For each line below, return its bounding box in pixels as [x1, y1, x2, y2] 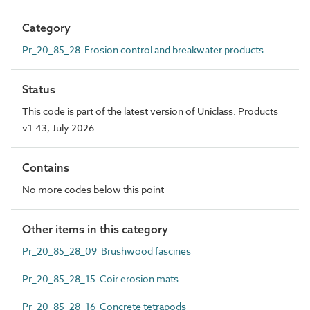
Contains [22, 160, 69, 174]
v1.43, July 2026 [22, 120, 94, 134]
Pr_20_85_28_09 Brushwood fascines [22, 244, 191, 257]
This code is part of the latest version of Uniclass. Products [22, 104, 278, 118]
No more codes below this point [22, 182, 164, 196]
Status [22, 82, 55, 96]
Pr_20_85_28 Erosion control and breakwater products [22, 42, 264, 56]
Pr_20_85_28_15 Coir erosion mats [22, 271, 179, 285]
